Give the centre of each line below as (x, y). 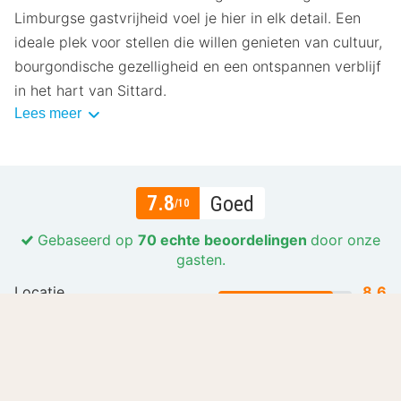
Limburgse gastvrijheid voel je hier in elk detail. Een (188, 18)
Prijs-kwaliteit (60, 327)
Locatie (39, 292)
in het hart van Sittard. (90, 91)
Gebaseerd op (85, 240)
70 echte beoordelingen (224, 240)
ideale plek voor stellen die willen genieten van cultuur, (198, 43)
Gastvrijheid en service (91, 362)
